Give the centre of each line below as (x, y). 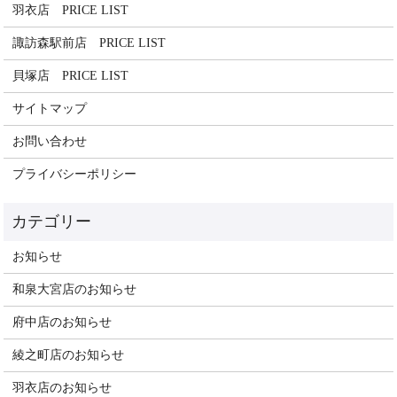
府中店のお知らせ (62, 322)
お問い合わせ (50, 141)
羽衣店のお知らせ (62, 388)
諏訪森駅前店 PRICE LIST (90, 43)
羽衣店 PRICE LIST (71, 10)
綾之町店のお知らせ (69, 355)
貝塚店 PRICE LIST (71, 76)
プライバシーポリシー (75, 174)
